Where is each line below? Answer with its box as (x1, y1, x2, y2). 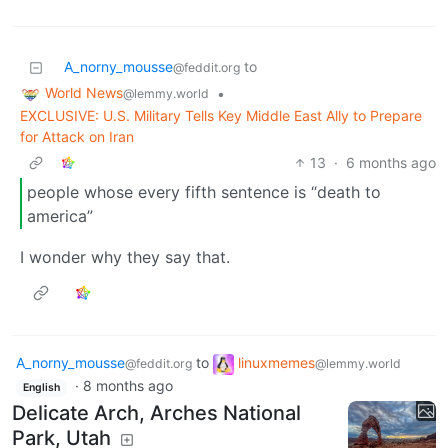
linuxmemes (238, 354, 315, 372)
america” (27, 205, 93, 226)
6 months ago (346, 154, 436, 172)
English (22, 380, 60, 394)
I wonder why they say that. (20, 247, 230, 268)
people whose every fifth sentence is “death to (27, 181, 381, 202)
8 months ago (82, 376, 173, 394)
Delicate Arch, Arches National (12, 400, 301, 425)
